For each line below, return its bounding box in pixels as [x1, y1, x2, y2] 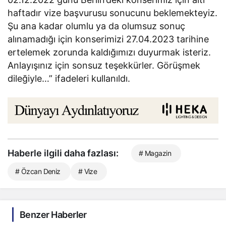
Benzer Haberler [20, 209, 87, 220]
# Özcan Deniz [15, 166, 61, 176]
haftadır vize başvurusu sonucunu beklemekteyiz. [8, 7, 218, 18]
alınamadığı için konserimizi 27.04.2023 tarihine [8, 33, 209, 44]
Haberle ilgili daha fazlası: [8, 147, 119, 158]
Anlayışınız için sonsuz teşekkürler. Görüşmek [8, 60, 201, 71]
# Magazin [139, 148, 171, 157]
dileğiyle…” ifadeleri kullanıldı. [8, 73, 131, 84]
